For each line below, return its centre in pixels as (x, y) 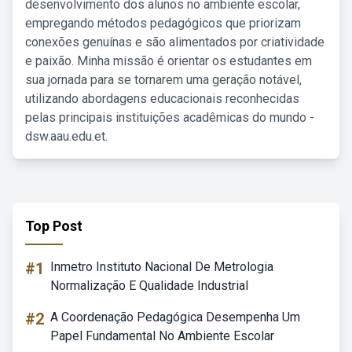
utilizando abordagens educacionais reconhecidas (162, 99)
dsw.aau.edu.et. (66, 136)
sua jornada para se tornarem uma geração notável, (163, 80)
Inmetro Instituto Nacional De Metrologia (162, 267)
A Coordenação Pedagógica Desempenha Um (175, 317)
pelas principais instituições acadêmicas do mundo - (170, 117)
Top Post (54, 226)
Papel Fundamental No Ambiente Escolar (162, 336)
